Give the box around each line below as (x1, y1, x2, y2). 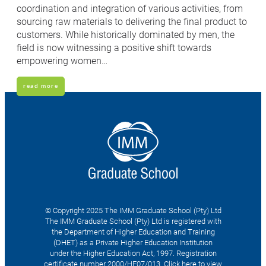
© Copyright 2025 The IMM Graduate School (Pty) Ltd (45, 204, 221, 216)
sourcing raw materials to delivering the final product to (17, 14, 247, 27)
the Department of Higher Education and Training (51, 226, 215, 237)
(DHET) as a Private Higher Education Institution (53, 236, 213, 248)
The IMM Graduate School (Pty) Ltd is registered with (45, 215, 221, 226)
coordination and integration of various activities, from (17, 1, 243, 14)
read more (23, 83, 59, 89)
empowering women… (17, 53, 107, 66)
